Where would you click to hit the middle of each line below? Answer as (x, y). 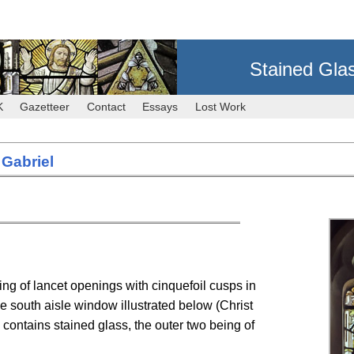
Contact (106, 107)
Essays (160, 107)
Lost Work (220, 107)
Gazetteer (45, 107)
